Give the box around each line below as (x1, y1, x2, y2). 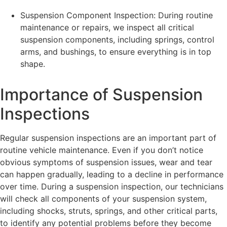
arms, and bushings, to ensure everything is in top (20, 47, 211, 57)
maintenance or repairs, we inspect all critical (20, 22, 194, 33)
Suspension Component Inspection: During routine (20, 10, 213, 21)
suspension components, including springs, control (20, 34, 214, 45)
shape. (20, 59, 45, 69)
